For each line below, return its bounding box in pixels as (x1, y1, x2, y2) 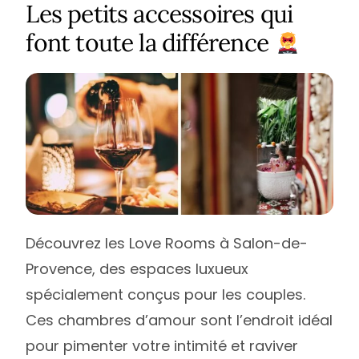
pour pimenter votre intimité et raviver (26, 336, 299, 357)
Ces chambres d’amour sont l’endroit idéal (26, 310, 333, 331)
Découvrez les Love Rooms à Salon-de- (26, 233, 309, 254)
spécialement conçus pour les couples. (26, 284, 306, 305)
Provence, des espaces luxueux (26, 259, 249, 280)
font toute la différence (26, 26, 275, 58)
